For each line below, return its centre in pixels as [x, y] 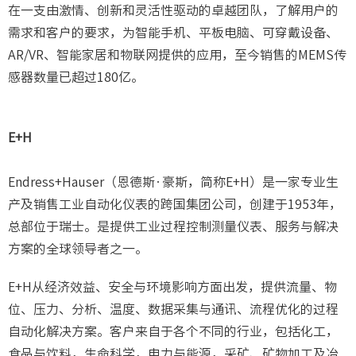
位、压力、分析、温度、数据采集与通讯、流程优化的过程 [173, 310]
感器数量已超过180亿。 [76, 77]
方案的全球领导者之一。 [78, 249]
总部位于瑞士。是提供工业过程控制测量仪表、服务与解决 [173, 227]
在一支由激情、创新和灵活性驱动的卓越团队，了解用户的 [173, 11]
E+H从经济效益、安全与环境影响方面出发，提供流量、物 [172, 287]
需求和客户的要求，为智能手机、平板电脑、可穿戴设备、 [173, 33]
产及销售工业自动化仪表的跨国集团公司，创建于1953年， [175, 205]
